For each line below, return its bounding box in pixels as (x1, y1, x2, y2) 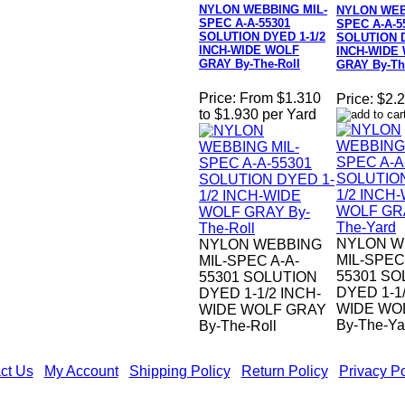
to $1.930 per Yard (199, 107, 316, 123)
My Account (43, 363, 118, 379)
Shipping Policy (128, 363, 231, 379)
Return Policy (240, 363, 328, 379)
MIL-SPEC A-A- (199, 253, 299, 269)
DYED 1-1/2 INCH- (199, 286, 321, 302)
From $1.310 (240, 90, 321, 107)
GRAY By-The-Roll (199, 57, 300, 71)
